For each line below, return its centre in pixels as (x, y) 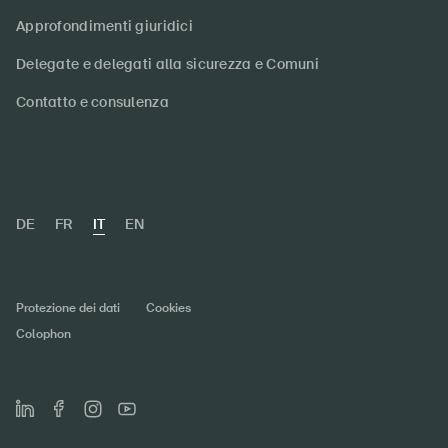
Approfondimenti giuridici (104, 26)
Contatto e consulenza (92, 102)
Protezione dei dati (68, 308)
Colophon (43, 334)
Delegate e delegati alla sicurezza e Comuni (168, 64)
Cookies (168, 308)
